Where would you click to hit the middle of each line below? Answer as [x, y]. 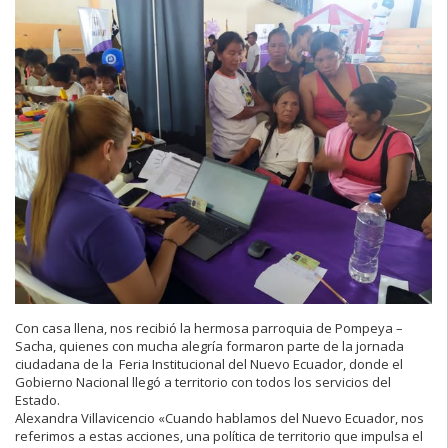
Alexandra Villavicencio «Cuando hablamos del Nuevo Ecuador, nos [219, 418]
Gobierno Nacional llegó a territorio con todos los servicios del [203, 382]
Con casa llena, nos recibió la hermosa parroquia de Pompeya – [209, 328]
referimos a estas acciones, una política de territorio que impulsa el [219, 436]
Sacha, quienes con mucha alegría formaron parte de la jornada [209, 346]
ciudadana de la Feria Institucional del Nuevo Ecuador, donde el [209, 364]
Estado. [37, 400]
